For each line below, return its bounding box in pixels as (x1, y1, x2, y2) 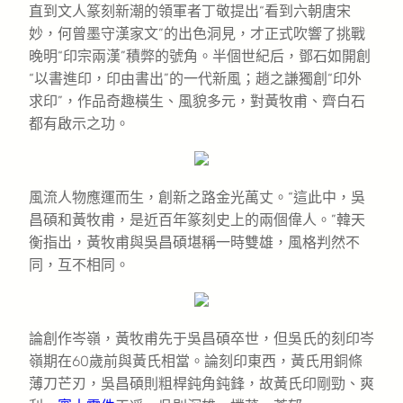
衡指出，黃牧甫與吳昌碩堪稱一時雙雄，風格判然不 (29, 233, 360, 251)
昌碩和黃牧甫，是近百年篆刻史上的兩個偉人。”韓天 (29, 210, 365, 228)
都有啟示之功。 (29, 114, 130, 132)
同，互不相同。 (29, 255, 130, 273)
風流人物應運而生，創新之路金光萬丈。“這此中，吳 (29, 188, 365, 206)
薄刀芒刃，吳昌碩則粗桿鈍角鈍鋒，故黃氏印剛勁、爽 (29, 374, 374, 392)
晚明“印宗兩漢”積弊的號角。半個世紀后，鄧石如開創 (29, 47, 371, 65)
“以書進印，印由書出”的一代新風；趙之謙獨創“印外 (29, 69, 362, 87)
